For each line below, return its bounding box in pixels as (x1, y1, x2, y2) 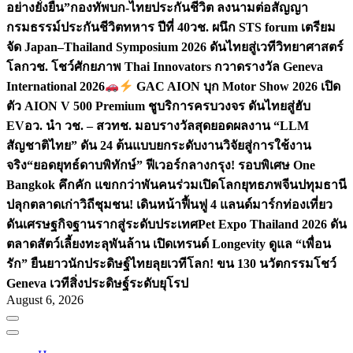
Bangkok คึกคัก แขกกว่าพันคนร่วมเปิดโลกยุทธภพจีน (6, 178, 298, 192)
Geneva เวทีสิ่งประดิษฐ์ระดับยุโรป (6, 277, 188, 291)
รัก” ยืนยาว (6, 257, 68, 271)
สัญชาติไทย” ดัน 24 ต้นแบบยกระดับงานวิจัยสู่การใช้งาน (6, 139, 311, 153)
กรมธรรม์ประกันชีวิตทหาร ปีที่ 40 (6, 20, 190, 35)
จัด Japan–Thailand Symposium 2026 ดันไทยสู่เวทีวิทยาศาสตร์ (6, 40, 344, 54)
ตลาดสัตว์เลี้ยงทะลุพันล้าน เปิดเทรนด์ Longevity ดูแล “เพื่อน (6, 237, 331, 251)
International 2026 (6, 80, 105, 94)
